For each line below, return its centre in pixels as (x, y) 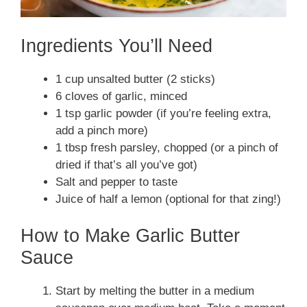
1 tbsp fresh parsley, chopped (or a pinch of (167, 147)
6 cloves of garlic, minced (121, 96)
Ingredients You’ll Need (116, 46)
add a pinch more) (102, 130)
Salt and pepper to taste (116, 182)
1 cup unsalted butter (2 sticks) (135, 79)
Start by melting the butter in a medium (155, 291)
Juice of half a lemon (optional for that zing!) (168, 199)
